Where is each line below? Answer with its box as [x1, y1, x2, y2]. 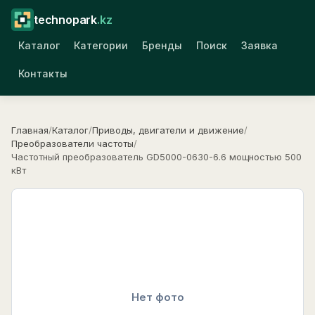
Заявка [241, 39, 278, 51]
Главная [11, 124, 49, 136]
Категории [74, 39, 128, 51]
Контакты [18, 67, 67, 79]
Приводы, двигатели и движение [92, 124, 244, 136]
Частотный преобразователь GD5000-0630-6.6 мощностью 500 [11, 151, 302, 162]
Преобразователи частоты [11, 138, 134, 149]
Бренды [142, 39, 182, 51]
